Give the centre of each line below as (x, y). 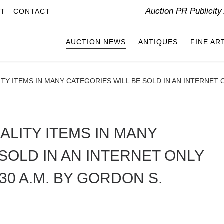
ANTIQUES (158, 42)
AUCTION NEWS (96, 42)
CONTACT (32, 11)
